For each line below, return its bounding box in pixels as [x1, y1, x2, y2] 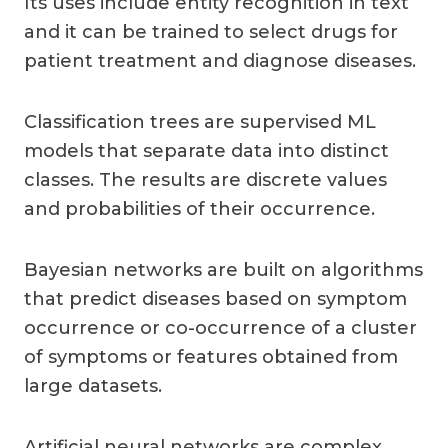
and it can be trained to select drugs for [24, 20, 398, 43]
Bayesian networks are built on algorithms [24, 258, 423, 281]
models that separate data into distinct [24, 139, 389, 162]
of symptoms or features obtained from [24, 345, 398, 368]
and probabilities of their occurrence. [24, 197, 375, 220]
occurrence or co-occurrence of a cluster [24, 316, 417, 339]
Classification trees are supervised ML [24, 110, 376, 133]
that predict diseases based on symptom [24, 287, 407, 310]
